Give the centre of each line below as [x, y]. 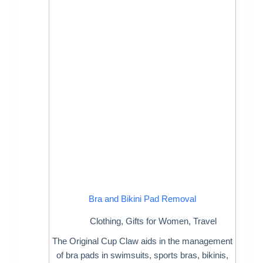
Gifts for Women [157, 221]
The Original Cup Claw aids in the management [143, 241]
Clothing [106, 221]
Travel [205, 221]
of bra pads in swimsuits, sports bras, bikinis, [143, 255]
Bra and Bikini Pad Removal [143, 198]
